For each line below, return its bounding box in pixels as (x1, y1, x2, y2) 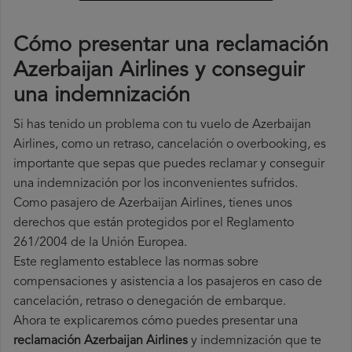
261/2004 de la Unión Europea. (13, 236, 187, 250)
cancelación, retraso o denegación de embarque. (13, 295, 286, 309)
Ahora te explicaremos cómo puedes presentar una (13, 315, 298, 328)
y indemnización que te (188, 335, 321, 348)
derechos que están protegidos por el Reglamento (13, 217, 294, 230)
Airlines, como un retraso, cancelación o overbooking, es (13, 138, 326, 152)
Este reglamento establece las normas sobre (13, 256, 258, 269)
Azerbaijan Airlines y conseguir (13, 60, 304, 82)
